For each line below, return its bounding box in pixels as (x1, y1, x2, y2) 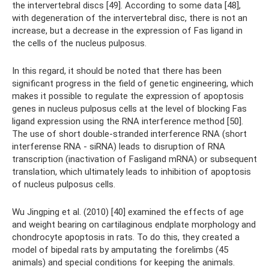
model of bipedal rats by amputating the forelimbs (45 (12, 244, 228, 255)
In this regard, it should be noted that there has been (12, 65, 222, 76)
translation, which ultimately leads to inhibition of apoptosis (12, 166, 251, 177)
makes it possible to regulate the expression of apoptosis (12, 90, 244, 101)
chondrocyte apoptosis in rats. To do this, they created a (12, 231, 240, 243)
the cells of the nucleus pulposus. (12, 37, 147, 49)
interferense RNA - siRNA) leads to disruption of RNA (12, 141, 225, 152)
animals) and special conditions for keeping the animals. (12, 256, 235, 268)
